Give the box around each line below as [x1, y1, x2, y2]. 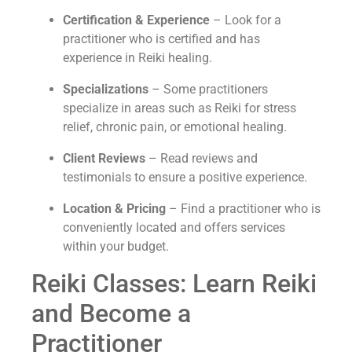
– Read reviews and [145, 150, 258, 166]
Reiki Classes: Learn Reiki [31, 268, 317, 299]
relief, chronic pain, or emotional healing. [63, 119, 287, 134]
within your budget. [63, 238, 169, 254]
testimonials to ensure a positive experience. [63, 169, 307, 185]
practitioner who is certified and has [63, 31, 260, 46]
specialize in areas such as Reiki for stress [63, 100, 296, 115]
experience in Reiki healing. [63, 49, 212, 65]
